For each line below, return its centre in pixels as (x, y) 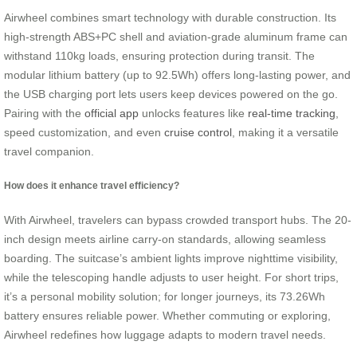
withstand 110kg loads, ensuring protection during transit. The (159, 55)
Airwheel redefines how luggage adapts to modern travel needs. (165, 335)
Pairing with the (44, 113)
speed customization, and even (84, 132)
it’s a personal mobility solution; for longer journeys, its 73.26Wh (165, 297)
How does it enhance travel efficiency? (92, 186)
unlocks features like (193, 113)
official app (112, 113)
